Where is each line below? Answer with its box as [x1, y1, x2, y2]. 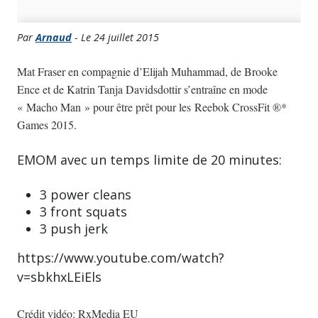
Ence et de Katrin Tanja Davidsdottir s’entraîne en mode [17, 82, 268, 97]
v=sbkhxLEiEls [17, 268, 102, 286]
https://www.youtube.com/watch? [17, 249, 224, 267]
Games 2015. [17, 117, 77, 133]
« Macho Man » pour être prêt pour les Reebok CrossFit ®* [17, 99, 287, 115]
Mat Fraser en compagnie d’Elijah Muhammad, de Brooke [17, 64, 278, 79]
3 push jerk [40, 220, 108, 238]
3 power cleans [40, 186, 131, 204]
